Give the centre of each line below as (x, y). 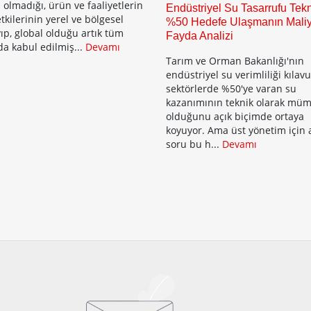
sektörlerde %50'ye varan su (231, 89)
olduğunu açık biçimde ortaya (235, 116)
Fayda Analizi (200, 36)
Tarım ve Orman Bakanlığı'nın (235, 61)
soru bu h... (194, 144)
